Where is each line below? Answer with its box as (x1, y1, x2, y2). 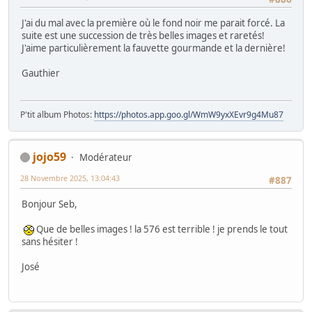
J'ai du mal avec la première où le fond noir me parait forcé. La (22, 17, 285, 30)
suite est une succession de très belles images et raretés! (22, 29, 265, 42)
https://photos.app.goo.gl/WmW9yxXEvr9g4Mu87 (94, 108, 283, 120)
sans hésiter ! (22, 235, 78, 249)
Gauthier (22, 67, 60, 80)
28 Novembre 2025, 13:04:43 (20, 172, 120, 183)
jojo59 (33, 148, 66, 164)
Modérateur (79, 150, 132, 164)
